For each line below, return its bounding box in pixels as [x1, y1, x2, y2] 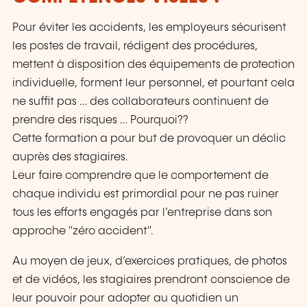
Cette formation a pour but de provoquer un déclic [12, 133, 286, 145]
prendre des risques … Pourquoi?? [12, 114, 188, 127]
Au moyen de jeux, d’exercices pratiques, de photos [12, 255, 287, 267]
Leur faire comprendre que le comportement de [12, 170, 269, 182]
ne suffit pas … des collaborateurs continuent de [12, 96, 269, 108]
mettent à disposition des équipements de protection [12, 59, 295, 71]
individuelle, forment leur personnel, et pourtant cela [12, 77, 295, 90]
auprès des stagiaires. [12, 151, 128, 164]
